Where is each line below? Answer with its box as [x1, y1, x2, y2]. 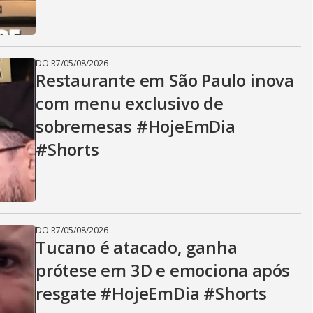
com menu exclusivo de [36, 92, 224, 115]
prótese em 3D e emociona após [36, 259, 291, 282]
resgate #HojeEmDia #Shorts [36, 282, 267, 305]
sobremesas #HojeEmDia [36, 115, 235, 138]
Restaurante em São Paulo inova [36, 68, 294, 92]
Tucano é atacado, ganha [36, 235, 238, 259]
